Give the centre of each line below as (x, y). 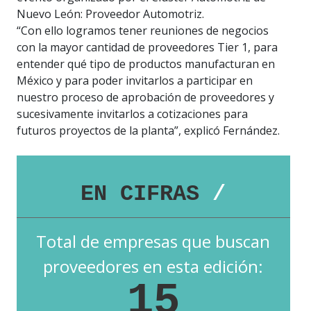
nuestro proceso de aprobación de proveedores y (145, 97)
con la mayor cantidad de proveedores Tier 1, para (147, 47)
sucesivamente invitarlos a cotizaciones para (132, 114)
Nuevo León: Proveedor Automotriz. (110, 14)
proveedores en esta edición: (153, 267)
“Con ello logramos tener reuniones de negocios (143, 30)
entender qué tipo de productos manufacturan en (146, 64)
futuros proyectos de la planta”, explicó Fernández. (148, 130)
